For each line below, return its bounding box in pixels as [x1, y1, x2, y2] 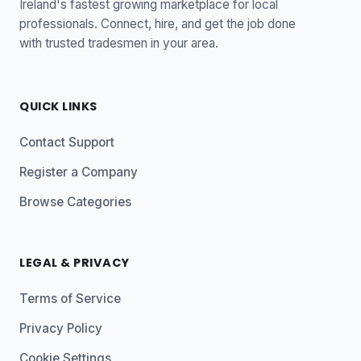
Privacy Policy [19, 321, 102, 337]
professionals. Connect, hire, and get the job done [19, 15, 296, 31]
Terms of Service [19, 291, 121, 307]
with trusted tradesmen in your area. [19, 35, 218, 51]
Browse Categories [19, 194, 131, 210]
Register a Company [19, 164, 138, 180]
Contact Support [19, 135, 114, 151]
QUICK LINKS [19, 98, 98, 115]
